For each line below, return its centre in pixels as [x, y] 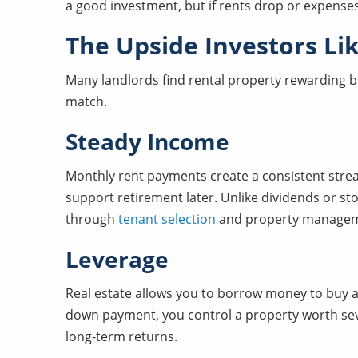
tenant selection [167, 219]
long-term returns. [121, 336]
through [92, 219]
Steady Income [147, 141]
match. [86, 101]
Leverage [117, 259]
